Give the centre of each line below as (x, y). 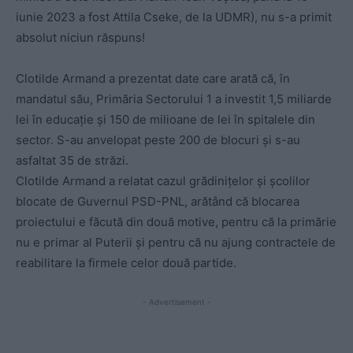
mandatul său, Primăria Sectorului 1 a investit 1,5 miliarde (174, 99)
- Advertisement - (176, 302)
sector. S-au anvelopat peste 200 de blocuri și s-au (158, 140)
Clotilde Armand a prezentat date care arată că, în (153, 79)
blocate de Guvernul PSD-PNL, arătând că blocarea (158, 202)
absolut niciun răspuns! (80, 38)
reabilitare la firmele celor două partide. (126, 263)
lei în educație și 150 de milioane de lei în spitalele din (165, 120)
